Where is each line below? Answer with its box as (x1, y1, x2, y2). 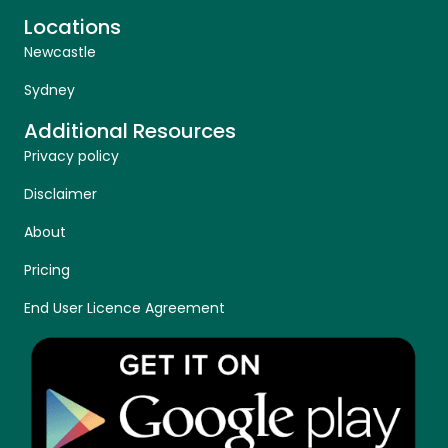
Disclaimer (24, 184, 97, 205)
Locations (24, 13, 121, 42)
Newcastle (24, 42, 96, 63)
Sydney (24, 80, 75, 101)
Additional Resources (24, 117, 236, 146)
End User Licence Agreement (24, 298, 229, 319)
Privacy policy (24, 146, 119, 167)
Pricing (24, 260, 74, 281)
